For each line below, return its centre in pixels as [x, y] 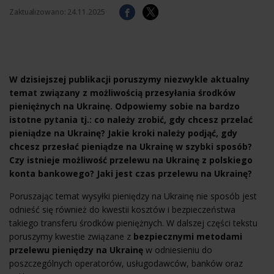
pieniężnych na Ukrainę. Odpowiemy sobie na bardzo [124, 106]
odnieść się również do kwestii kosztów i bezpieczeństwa [122, 209]
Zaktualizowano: [39, 12]
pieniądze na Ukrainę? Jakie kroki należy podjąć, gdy [123, 133]
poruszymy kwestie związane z [71, 236]
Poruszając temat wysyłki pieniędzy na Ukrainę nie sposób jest [133, 196]
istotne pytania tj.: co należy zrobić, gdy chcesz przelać [131, 120]
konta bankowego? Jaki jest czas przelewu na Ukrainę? [131, 173]
